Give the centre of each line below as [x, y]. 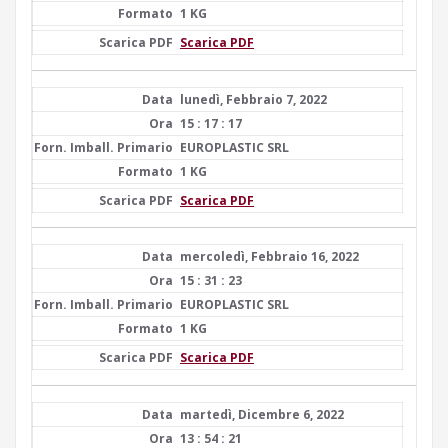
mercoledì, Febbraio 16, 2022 [269, 256]
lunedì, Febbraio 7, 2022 [253, 99]
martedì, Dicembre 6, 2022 [262, 414]
